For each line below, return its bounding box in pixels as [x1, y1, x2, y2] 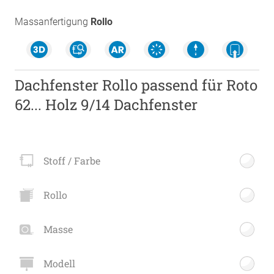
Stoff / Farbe [43, 154, 100, 168]
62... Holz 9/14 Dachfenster [15, 95, 198, 114]
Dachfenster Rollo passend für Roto [15, 75, 258, 95]
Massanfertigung [15, 16, 88, 28]
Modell [43, 257, 75, 270]
